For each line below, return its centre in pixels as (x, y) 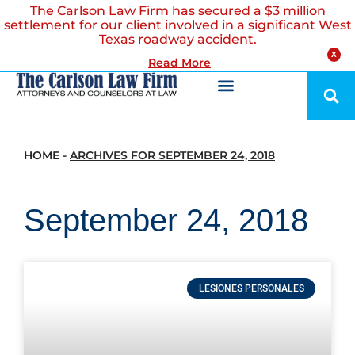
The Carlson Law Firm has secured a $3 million (177, 11)
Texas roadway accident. (177, 39)
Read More (179, 63)
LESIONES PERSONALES (251, 289)
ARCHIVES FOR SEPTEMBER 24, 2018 (172, 155)
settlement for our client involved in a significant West (177, 25)
